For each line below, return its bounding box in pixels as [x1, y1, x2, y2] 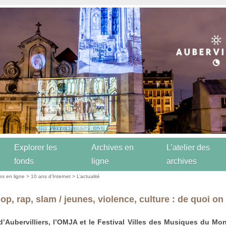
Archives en [91, 143, 134, 152]
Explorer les [14, 143, 57, 152]
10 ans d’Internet [31, 174, 71, 179]
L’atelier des [166, 143, 210, 152]
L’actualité [77, 174, 100, 179]
